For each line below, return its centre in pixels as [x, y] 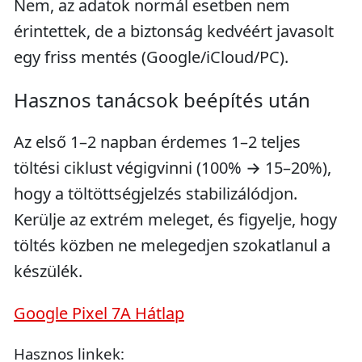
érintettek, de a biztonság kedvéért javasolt [174, 31]
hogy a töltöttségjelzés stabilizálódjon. [156, 194]
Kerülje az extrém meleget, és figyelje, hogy [175, 219]
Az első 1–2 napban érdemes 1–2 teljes [157, 142]
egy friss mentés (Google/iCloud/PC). [151, 57]
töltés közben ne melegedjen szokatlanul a [172, 245]
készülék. [48, 271]
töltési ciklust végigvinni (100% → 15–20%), [173, 168]
